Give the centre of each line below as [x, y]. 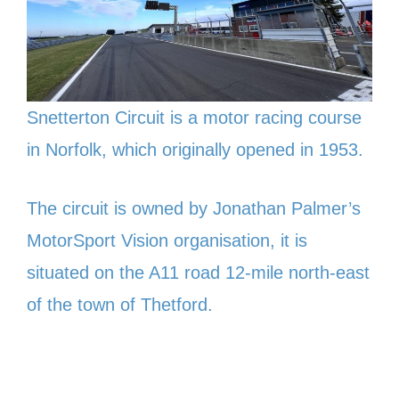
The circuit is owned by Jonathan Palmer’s [194, 208]
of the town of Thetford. [120, 304]
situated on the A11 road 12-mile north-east [198, 272]
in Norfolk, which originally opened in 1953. [195, 149]
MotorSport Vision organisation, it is [167, 240]
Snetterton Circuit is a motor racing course [194, 117]
